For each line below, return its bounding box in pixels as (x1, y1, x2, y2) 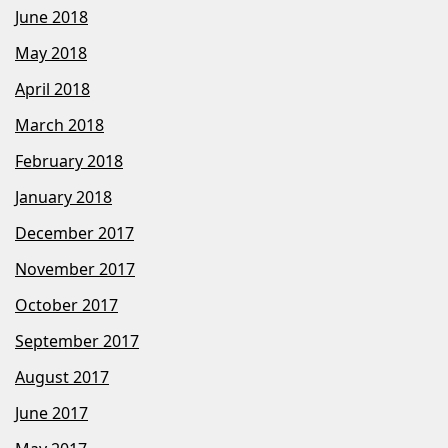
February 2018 (15, 150, 123, 172)
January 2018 (15, 186, 112, 208)
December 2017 (15, 222, 134, 244)
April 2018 (15, 78, 90, 100)
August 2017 (15, 366, 109, 388)
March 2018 (15, 114, 104, 136)
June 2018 (15, 6, 88, 28)
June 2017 (15, 402, 88, 424)
